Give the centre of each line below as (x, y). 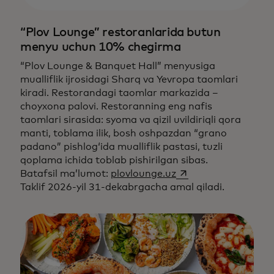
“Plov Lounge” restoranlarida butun (120, 32)
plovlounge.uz (143, 173)
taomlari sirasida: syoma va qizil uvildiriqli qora (131, 120)
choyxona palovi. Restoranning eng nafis (116, 106)
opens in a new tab (220, 173)
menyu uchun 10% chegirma (101, 47)
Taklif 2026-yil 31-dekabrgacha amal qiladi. (122, 187)
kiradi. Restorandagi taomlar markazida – (119, 93)
